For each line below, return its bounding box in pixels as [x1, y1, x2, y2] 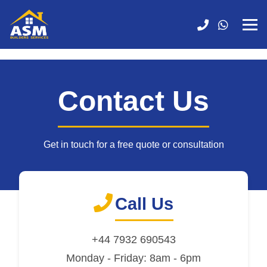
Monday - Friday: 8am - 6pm [66, 252, 201, 265]
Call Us [115, 194, 173, 214]
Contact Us [58, 85, 209, 117]
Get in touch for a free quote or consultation [43, 139, 224, 150]
